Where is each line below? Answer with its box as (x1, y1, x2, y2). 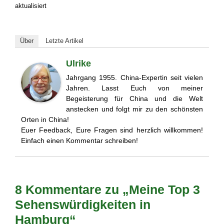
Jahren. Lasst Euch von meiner (66, 84, 203, 92)
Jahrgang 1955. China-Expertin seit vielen (66, 73, 203, 82)
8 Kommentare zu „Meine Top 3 (15, 182, 200, 196)
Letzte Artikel (45, 37, 83, 45)
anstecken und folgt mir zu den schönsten (66, 105, 203, 113)
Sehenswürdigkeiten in (15, 197, 150, 211)
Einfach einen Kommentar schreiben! (21, 136, 138, 145)
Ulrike (66, 58, 91, 69)
